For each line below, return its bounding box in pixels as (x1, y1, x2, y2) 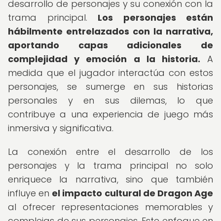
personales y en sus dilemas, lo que (8, 94, 213, 107)
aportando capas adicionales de (8, 39, 213, 51)
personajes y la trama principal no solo (8, 159, 213, 172)
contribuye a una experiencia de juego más (8, 108, 213, 120)
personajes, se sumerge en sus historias (8, 80, 213, 93)
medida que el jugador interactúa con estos (8, 67, 213, 79)
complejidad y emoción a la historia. (8, 53, 200, 65)
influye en (8, 187, 52, 199)
